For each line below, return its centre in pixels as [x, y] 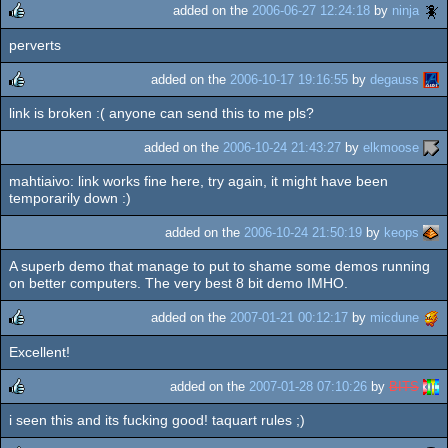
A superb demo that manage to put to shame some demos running [219, 266]
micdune [394, 318]
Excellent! [39, 351]
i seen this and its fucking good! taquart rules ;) [157, 419]
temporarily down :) [70, 198]
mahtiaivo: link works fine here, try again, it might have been [198, 181]
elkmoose [391, 147]
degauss [394, 79]
